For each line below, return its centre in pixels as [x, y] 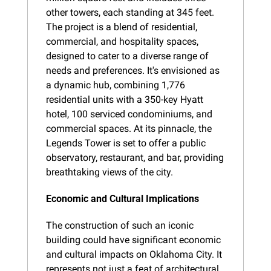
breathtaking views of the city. [109, 172]
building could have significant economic [133, 240]
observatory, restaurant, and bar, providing [135, 157]
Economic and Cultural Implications [122, 198]
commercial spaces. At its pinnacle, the [129, 128]
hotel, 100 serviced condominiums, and [129, 114]
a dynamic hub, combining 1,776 [116, 85]
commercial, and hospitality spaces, [122, 41]
